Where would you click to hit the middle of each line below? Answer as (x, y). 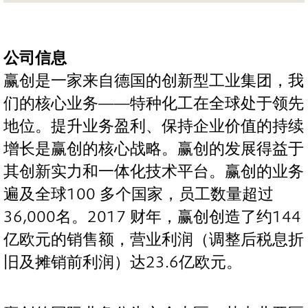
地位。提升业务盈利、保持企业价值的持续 (154, 126)
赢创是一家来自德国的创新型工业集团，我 (154, 80)
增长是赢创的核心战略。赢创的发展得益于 (154, 148)
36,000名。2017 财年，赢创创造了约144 (152, 217)
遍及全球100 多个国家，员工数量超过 (139, 194)
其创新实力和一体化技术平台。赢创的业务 (154, 171)
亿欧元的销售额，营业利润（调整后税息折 (154, 239)
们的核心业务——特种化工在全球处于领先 (154, 103)
